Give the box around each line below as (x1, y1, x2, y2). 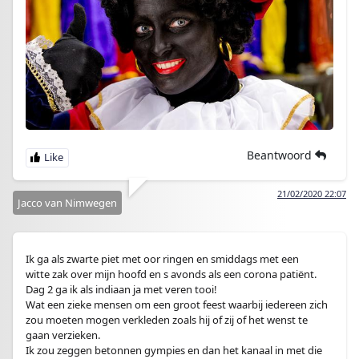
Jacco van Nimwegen (18, 195, 117, 210)
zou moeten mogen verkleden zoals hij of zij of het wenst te (26, 312, 308, 327)
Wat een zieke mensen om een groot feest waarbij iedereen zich (26, 296, 328, 312)
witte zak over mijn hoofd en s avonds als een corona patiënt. (26, 266, 317, 281)
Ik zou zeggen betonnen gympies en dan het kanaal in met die (26, 342, 322, 357)
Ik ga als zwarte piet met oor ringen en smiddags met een (26, 251, 299, 266)
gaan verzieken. (26, 327, 100, 342)
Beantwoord (247, 147, 315, 163)
